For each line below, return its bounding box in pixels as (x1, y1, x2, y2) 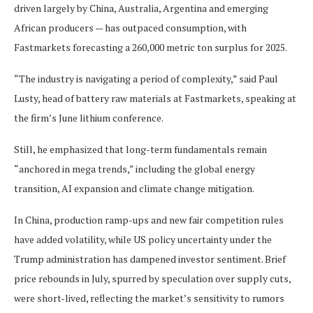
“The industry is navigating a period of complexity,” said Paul (14, 71, 278, 85)
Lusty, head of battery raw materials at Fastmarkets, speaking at (14, 91, 296, 105)
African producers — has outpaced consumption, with (14, 20, 247, 34)
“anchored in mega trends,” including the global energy (14, 161, 255, 175)
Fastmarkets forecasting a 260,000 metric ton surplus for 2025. (14, 40, 287, 54)
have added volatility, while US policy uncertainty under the (14, 232, 272, 246)
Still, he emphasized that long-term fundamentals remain (14, 142, 267, 156)
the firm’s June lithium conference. (14, 110, 163, 124)
